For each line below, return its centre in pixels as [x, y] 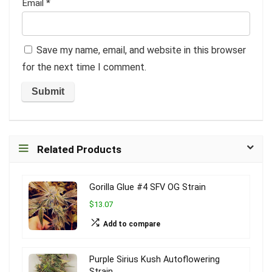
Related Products [79, 149]
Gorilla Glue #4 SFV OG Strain [148, 187]
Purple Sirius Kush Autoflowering [155, 259]
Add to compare [132, 224]
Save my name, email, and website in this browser [141, 50]
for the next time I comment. [84, 67]
